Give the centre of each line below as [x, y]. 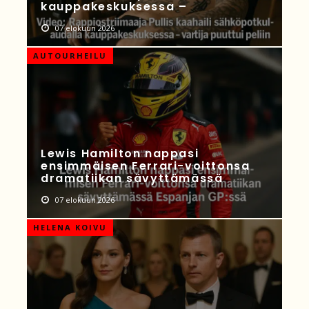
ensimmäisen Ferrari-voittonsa [146, 166]
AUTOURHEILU [70, 56]
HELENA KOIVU [70, 228]
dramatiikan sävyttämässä [132, 179]
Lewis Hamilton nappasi [120, 154]
